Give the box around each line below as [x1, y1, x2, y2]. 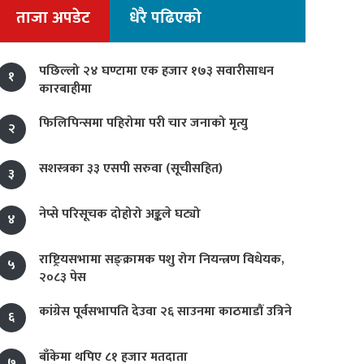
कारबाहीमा [39, 78, 92, 100]
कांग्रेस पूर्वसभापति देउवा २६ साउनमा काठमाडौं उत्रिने [39, 301, 292, 323]
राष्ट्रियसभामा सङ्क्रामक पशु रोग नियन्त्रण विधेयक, [39, 249, 284, 271]
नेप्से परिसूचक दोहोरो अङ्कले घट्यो [39, 203, 201, 225]
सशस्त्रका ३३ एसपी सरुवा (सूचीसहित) [39, 158, 223, 180]
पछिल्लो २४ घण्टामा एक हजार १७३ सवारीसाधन [39, 60, 274, 82]
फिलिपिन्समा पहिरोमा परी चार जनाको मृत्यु [39, 112, 248, 134]
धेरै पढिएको [129, 4, 201, 32]
